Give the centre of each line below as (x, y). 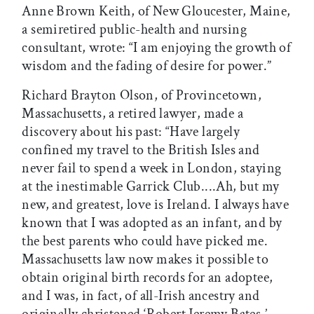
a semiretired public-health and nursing (134, 30)
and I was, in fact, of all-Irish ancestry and (141, 296)
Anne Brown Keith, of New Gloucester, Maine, (156, 12)
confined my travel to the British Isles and (141, 150)
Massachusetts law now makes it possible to (145, 260)
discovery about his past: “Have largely (131, 132)
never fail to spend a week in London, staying (152, 169)
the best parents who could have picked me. (145, 241)
